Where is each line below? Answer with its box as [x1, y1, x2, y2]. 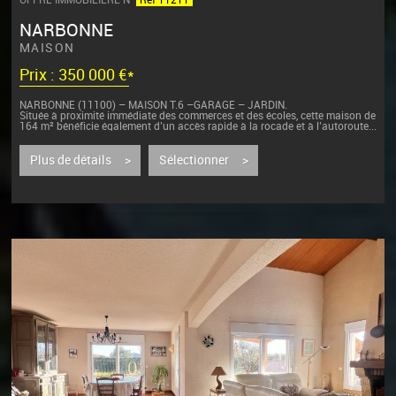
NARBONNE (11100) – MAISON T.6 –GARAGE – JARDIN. [19, 99, 287, 112]
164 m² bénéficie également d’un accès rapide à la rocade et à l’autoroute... [19, 120, 377, 133]
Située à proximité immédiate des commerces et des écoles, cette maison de [19, 110, 376, 123]
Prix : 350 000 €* [19, 65, 134, 85]
